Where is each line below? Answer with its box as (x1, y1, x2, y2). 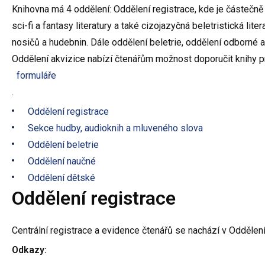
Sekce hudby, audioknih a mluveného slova (28, 122, 203, 134)
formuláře (16, 69, 56, 81)
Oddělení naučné (28, 155, 96, 167)
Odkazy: (12, 244, 47, 256)
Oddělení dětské (28, 172, 96, 183)
